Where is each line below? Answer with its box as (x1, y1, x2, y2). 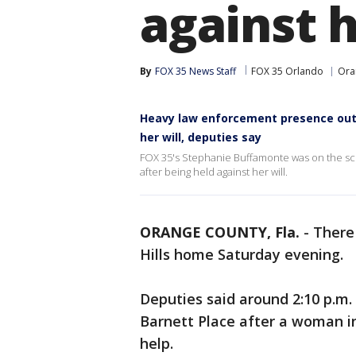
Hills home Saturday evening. (140, 245, 347, 264)
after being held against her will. (140, 164, 288, 179)
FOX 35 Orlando (251, 64, 323, 78)
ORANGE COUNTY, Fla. (140, 222, 300, 242)
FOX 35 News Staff (155, 64, 236, 78)
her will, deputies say (140, 130, 261, 145)
